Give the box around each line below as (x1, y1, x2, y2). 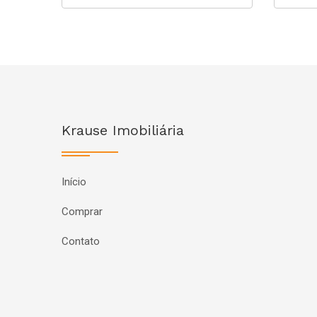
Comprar (62, 205, 103, 218)
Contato (62, 235, 100, 248)
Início (62, 175, 86, 188)
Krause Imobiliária (62, 122, 184, 139)
